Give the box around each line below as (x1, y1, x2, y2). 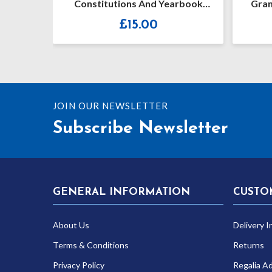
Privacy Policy (53, 259, 104, 270)
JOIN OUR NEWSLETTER (53, 100, 168, 111)
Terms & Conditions (53, 239, 129, 250)
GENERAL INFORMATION (53, 186, 190, 197)
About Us (53, 219, 89, 230)
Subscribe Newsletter (53, 119, 228, 137)
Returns (233, 239, 264, 250)
